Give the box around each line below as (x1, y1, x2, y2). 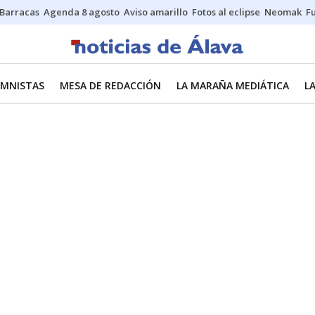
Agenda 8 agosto (44, 6, 120, 18)
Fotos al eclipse (192, 6, 260, 18)
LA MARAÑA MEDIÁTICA (176, 79, 289, 92)
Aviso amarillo (124, 6, 188, 18)
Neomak (264, 6, 302, 18)
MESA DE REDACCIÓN (60, 79, 161, 92)
